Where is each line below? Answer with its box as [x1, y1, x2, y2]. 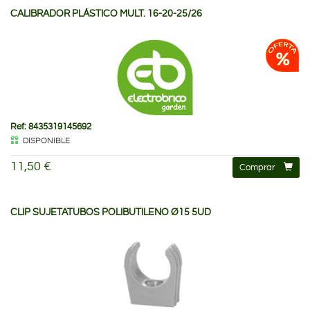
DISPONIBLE [23, 136, 70, 145]
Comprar [239, 162, 275, 172]
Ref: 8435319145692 [10, 121, 91, 131]
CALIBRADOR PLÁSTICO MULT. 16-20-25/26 [10, 8, 202, 19]
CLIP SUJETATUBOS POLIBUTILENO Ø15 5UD [10, 207, 211, 217]
